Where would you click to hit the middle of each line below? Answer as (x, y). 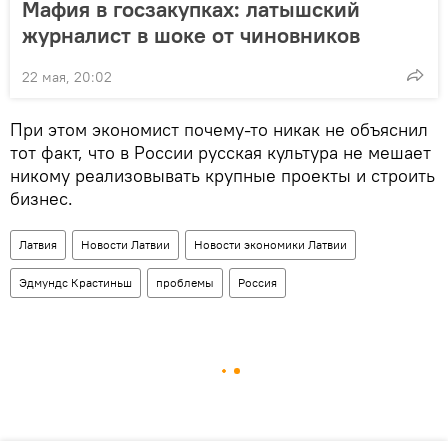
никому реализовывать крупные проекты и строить (222, 175)
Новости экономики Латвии (270, 244)
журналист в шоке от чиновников (191, 34)
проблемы (185, 282)
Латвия (38, 244)
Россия (257, 282)
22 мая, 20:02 (67, 76)
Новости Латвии (125, 244)
